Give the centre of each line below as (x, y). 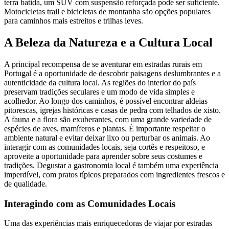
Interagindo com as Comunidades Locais (90, 203)
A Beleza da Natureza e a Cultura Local (108, 42)
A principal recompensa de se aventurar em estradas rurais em (103, 64)
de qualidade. (26, 184)
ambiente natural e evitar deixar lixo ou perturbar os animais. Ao (107, 138)
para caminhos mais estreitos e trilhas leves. (74, 20)
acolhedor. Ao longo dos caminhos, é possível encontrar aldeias (106, 101)
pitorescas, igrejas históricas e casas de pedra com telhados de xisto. (112, 110)
